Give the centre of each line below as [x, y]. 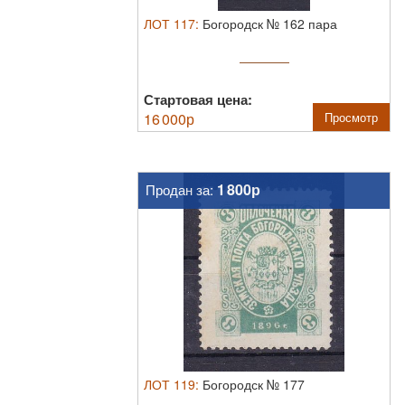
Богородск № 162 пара [270, 24]
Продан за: [181, 189]
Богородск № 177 [254, 384]
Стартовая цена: [198, 99]
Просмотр [351, 117]
